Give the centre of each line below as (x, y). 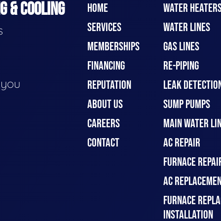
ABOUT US (105, 105)
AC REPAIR (182, 143)
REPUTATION (109, 85)
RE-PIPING (181, 66)
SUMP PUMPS (186, 105)
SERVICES (104, 28)
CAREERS (104, 124)
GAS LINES (181, 47)
